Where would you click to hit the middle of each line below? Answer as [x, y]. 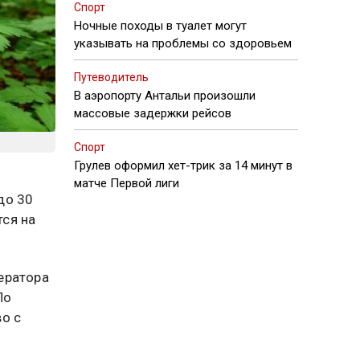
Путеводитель [111, 77]
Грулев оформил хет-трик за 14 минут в [183, 166]
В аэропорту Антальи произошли [165, 96]
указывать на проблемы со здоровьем [183, 43]
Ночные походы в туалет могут [160, 26]
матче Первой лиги [127, 183]
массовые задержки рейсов [153, 113]
